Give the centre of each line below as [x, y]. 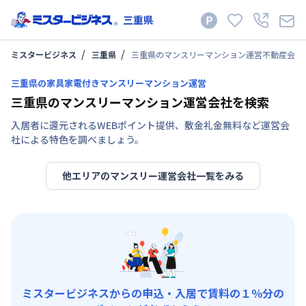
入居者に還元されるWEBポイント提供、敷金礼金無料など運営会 [150, 125]
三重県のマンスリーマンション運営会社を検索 [140, 101]
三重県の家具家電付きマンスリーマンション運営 [109, 83]
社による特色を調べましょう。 [78, 139]
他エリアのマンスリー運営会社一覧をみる [153, 175]
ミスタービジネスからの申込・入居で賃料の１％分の [153, 293]
